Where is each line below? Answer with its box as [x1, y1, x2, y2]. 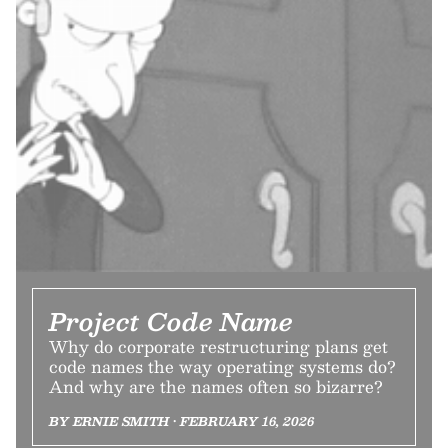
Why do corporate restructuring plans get [49, 332, 388, 360]
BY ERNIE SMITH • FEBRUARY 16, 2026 [49, 410, 314, 431]
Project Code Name [49, 300, 293, 341]
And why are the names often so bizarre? [49, 372, 383, 400]
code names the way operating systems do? [49, 352, 396, 380]
